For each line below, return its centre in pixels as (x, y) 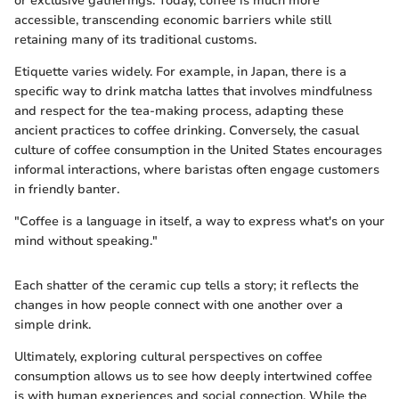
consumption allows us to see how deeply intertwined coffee (193, 377)
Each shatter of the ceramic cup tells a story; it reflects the (187, 286)
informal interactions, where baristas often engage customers (197, 170)
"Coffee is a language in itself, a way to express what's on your (199, 222)
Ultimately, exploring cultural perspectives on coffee (168, 357)
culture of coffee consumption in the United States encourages (198, 151)
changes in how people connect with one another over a (179, 305)
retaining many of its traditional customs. (135, 40)
